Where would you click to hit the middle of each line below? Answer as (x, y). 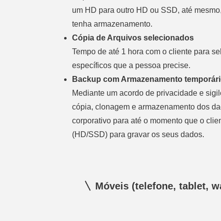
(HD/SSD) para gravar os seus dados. (139, 134)
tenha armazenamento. (112, 24)
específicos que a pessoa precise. (131, 65)
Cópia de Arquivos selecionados (133, 38)
